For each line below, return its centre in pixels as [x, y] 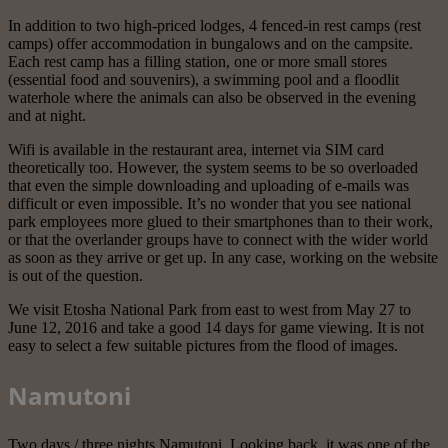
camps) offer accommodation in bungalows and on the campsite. [210, 44]
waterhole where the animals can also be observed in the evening [212, 98]
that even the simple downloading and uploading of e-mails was [208, 186]
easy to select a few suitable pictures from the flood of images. [203, 346]
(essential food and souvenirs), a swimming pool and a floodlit [203, 80]
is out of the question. [75, 276]
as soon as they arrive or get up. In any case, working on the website [223, 258]
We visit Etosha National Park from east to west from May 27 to [209, 310]
